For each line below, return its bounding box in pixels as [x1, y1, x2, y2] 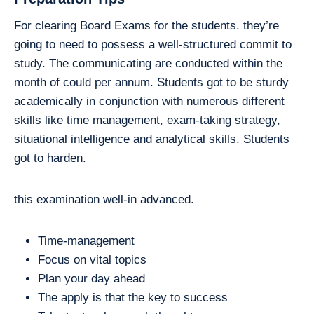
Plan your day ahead [38, 271, 145, 285]
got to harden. [14, 151, 86, 165]
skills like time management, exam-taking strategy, [14, 113, 280, 127]
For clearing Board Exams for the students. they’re [14, 18, 279, 32]
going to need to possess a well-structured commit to [14, 37, 292, 51]
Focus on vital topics [38, 252, 146, 266]
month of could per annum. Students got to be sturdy [14, 75, 289, 89]
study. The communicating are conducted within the [14, 56, 282, 70]
